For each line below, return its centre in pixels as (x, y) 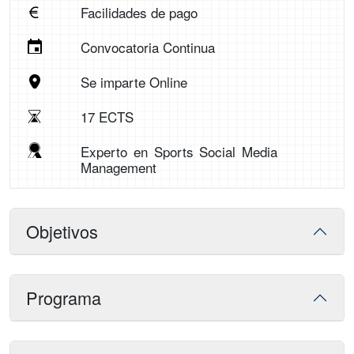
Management (118, 168)
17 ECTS (107, 117)
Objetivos (62, 232)
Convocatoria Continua (147, 47)
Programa (64, 298)
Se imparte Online (134, 82)
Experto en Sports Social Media (179, 152)
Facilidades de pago (139, 13)
